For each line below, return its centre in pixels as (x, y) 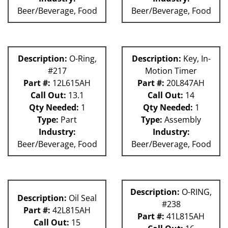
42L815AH (70, 210)
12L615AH (70, 83)
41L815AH (184, 217)
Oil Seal (82, 198)
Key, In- (196, 59)
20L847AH (184, 83)
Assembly (182, 120)
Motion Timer (171, 71)
